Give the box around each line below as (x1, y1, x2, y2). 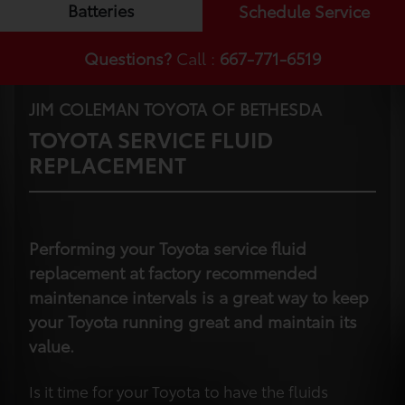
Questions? (84, 46, 172, 71)
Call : (172, 46, 220, 71)
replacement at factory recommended (29, 260, 317, 285)
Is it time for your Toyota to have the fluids (29, 380, 328, 402)
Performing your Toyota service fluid (29, 236, 306, 260)
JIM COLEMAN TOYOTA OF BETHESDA (29, 97, 322, 121)
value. (29, 334, 74, 358)
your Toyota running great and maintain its (29, 309, 357, 334)
